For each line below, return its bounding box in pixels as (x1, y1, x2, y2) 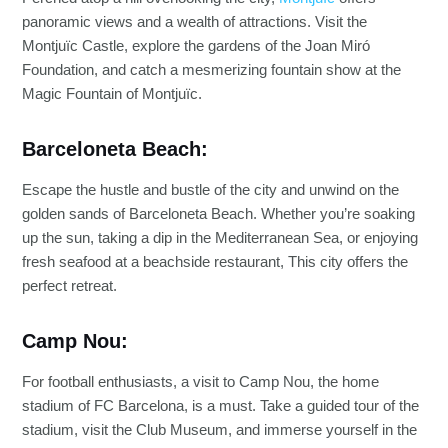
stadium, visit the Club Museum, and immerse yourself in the (22, 422, 418, 439)
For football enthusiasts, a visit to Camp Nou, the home (22, 374, 380, 391)
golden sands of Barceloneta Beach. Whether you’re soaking (22, 206, 416, 223)
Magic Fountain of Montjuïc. (22, 86, 203, 103)
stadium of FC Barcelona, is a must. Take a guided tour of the (22, 398, 420, 415)
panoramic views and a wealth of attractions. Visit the (22, 14, 368, 31)
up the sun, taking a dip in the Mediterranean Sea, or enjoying (22, 230, 419, 247)
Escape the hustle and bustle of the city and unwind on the (22, 182, 400, 199)
